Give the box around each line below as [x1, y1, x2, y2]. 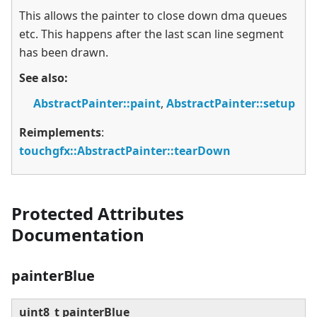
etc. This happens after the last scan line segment [19, 26, 284, 42]
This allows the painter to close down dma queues [19, 8, 287, 24]
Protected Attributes [11, 202, 184, 226]
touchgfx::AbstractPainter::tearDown [19, 143, 231, 159]
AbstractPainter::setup [166, 96, 295, 112]
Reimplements [19, 125, 101, 141]
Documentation [11, 223, 144, 247]
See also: [19, 70, 68, 86]
